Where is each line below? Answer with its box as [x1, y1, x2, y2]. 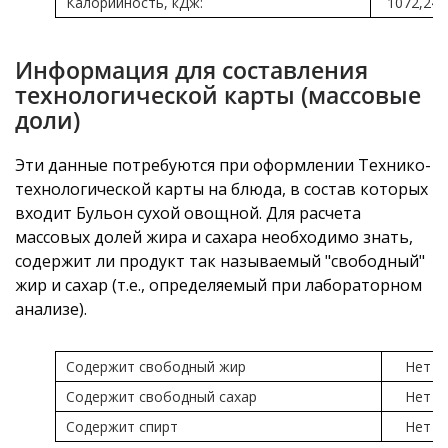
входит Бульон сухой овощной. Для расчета [15, 202, 361, 224]
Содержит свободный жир [66, 357, 246, 376]
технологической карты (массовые [15, 79, 421, 111]
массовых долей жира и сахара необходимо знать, [15, 226, 413, 248]
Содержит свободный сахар [66, 387, 257, 406]
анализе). [15, 298, 87, 320]
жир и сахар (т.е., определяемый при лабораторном [15, 274, 422, 296]
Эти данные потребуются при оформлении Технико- [15, 154, 431, 176]
